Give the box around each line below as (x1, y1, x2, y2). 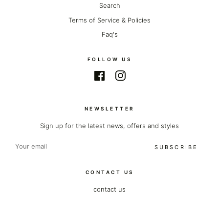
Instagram (125, 72, 155, 81)
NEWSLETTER (84, 106, 135, 112)
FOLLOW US (87, 56, 132, 63)
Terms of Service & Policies (68, 16, 151, 24)
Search (99, 1, 120, 10)
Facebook (105, 72, 135, 81)
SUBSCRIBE (154, 144, 198, 151)
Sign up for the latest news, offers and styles (40, 122, 179, 130)
